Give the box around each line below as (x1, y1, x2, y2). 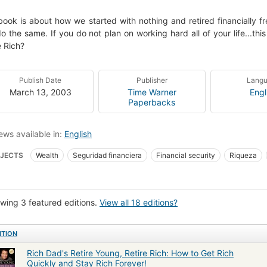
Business (119, 167, 149, 177)
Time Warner (127, 86, 176, 97)
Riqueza (229, 150, 257, 160)
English (64, 128, 92, 139)
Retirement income (163, 167, 226, 177)
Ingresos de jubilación (33, 167, 105, 177)
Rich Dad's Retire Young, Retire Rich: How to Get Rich (27, 247, 234, 258)
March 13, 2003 (9, 86, 72, 97)
